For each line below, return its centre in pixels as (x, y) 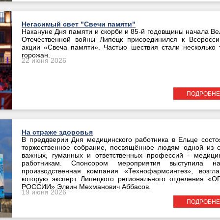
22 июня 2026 (44, 60)
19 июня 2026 (44, 192)
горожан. (36, 55)
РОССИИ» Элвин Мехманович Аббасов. (86, 187)
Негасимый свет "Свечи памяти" (79, 24)
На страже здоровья (57, 132)
